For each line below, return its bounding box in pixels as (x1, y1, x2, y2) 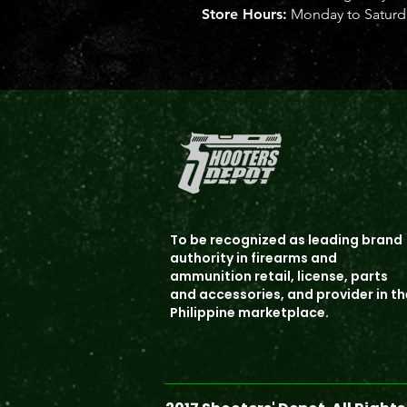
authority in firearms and (170, 249, 337, 267)
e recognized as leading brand (199, 231, 402, 249)
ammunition (170, 267, 254, 285)
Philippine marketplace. (170, 303, 329, 322)
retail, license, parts (254, 267, 388, 285)
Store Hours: (202, 5, 287, 23)
